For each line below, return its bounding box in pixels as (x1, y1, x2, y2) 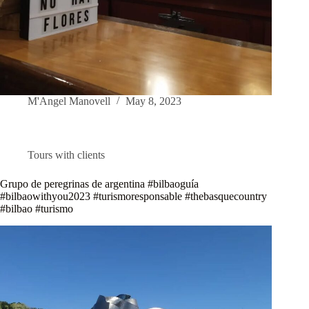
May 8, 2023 (126, 95, 181, 108)
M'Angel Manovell (28, 95, 110, 108)
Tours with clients (28, 149, 105, 161)
